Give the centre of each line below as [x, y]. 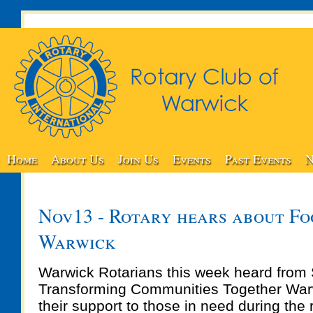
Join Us [138, 159]
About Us [78, 159]
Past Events [258, 159]
